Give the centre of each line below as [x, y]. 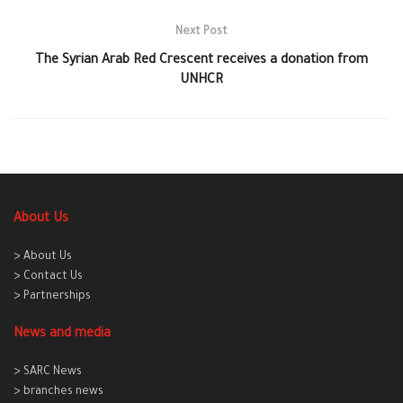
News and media [62, 334]
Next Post [201, 32]
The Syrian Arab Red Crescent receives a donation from [201, 61]
